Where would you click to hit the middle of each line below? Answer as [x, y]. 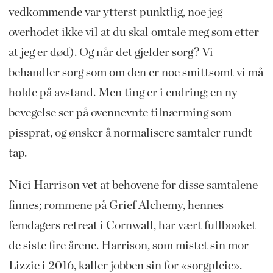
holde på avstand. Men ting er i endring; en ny [123, 93]
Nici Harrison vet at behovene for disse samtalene [133, 186]
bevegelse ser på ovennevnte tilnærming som [120, 113]
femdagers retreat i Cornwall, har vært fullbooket [132, 226]
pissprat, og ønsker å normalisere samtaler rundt [130, 133]
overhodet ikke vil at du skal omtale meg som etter [133, 33]
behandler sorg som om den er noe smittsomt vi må [136, 73]
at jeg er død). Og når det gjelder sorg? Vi [111, 53]
